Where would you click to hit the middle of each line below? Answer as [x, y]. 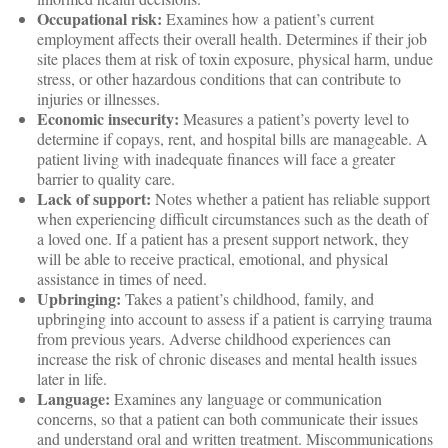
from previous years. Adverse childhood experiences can [214, 338]
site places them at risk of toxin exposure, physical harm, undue [235, 58]
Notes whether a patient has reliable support [290, 198]
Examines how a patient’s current [268, 18]
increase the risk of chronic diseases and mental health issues [227, 358]
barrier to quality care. [106, 178]
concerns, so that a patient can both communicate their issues [227, 418]
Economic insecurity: [110, 118]
